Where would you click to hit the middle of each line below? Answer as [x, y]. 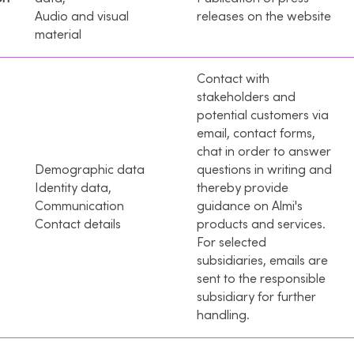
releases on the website [264, 16]
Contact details [78, 224]
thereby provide [243, 188]
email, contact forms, [256, 133]
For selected [232, 242]
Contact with [233, 79]
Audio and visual [82, 16]
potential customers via [263, 115]
